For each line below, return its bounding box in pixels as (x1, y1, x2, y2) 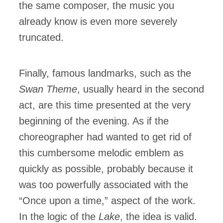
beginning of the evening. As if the (19, 115, 169, 127)
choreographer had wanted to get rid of (19, 131, 192, 143)
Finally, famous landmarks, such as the (19, 68, 191, 79)
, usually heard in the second (77, 84, 204, 95)
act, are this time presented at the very (19, 100, 191, 111)
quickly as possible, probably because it (19, 163, 193, 175)
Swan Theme (19, 84, 77, 95)
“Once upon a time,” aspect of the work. (19, 195, 196, 207)
